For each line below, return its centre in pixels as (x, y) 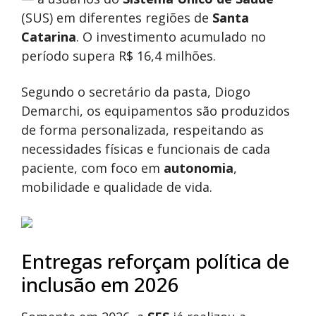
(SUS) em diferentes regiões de (117, 18)
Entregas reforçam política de (155, 261)
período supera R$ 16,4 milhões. (119, 56)
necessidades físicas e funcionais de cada (146, 149)
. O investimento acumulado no (171, 37)
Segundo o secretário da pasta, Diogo (136, 92)
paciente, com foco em (92, 168)
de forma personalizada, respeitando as (142, 130)
